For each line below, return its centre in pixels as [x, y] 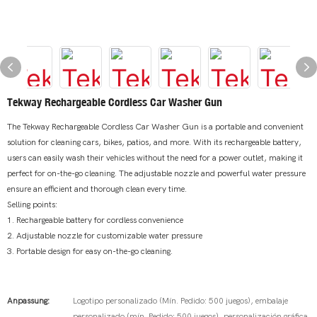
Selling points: [32, 204]
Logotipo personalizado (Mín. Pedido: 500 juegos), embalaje [180, 301]
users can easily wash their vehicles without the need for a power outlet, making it [155, 158]
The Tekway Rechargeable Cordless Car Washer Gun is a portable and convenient [155, 127]
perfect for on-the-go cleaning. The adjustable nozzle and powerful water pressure [156, 173]
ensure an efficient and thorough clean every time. [97, 189]
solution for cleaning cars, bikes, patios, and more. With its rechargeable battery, [154, 142]
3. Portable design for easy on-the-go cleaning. [90, 251]
